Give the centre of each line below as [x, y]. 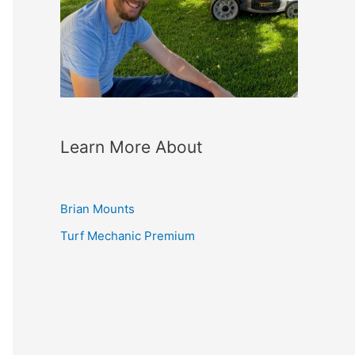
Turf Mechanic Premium [128, 235]
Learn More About [132, 147]
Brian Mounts [97, 209]
